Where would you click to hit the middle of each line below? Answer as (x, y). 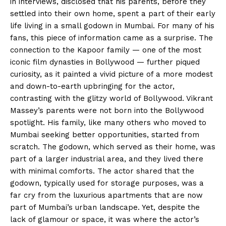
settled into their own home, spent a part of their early (113, 13)
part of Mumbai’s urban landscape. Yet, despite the (105, 207)
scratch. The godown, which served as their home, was (113, 147)
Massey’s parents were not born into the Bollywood (107, 110)
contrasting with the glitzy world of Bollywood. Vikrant (111, 98)
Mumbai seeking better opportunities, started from (105, 134)
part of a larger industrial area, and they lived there (107, 159)
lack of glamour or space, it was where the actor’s (105, 219)
